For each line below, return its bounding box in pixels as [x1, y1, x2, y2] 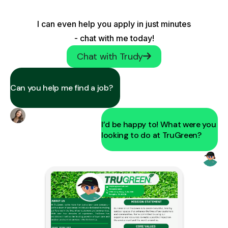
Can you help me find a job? [10, 82, 113, 93]
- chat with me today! [74, 33, 154, 43]
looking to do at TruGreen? [101, 129, 202, 140]
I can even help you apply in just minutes [37, 19, 191, 29]
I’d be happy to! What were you [101, 119, 216, 130]
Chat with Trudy [77, 50, 143, 63]
